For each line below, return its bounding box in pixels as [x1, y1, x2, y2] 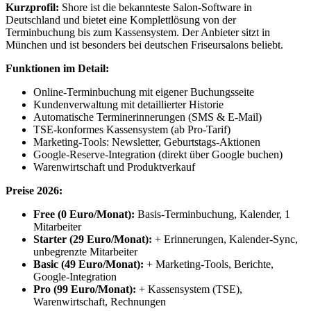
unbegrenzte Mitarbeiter [33, 246, 137, 258]
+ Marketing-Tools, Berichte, [144, 258, 274, 270]
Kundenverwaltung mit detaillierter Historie [33, 99, 224, 110]
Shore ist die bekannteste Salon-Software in [59, 1, 252, 13]
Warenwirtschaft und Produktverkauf [33, 161, 195, 173]
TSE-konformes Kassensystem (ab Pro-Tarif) [33, 124, 230, 135]
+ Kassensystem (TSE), [136, 283, 242, 295]
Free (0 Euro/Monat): [33, 208, 135, 220]
